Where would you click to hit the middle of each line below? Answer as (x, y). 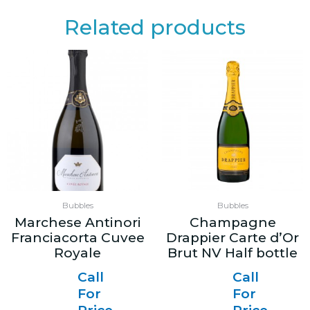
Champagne (232, 223)
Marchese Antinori (77, 223)
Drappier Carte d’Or (232, 238)
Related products (155, 28)
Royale (77, 253)
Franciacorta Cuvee (77, 238)
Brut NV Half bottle (232, 253)
